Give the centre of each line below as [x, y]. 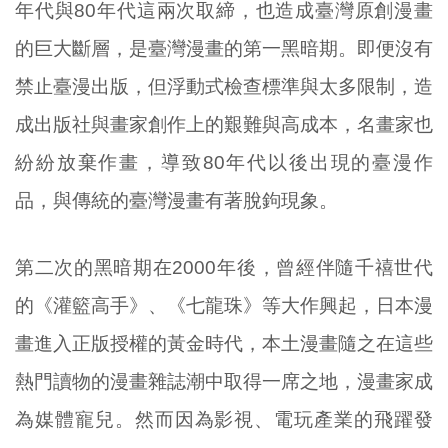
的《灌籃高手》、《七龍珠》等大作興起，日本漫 [224, 305]
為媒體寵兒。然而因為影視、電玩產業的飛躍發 [224, 419]
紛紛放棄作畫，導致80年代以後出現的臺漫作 [224, 163]
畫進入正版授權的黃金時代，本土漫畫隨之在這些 [224, 343]
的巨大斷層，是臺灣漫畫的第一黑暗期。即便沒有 [224, 49]
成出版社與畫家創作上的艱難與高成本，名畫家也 [224, 125]
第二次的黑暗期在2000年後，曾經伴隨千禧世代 [224, 267]
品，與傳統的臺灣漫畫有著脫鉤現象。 [176, 201]
